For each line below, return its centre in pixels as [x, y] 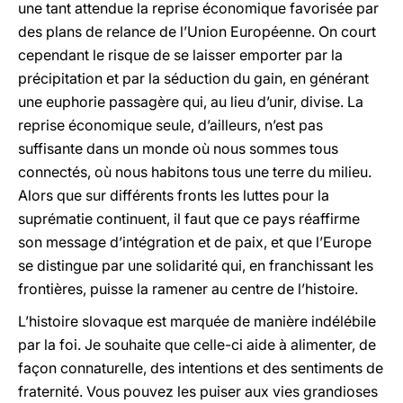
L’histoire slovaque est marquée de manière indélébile [197, 321]
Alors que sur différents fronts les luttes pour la [174, 195]
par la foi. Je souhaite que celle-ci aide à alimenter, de [197, 345]
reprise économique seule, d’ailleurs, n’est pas [170, 125]
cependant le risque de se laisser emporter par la [180, 55]
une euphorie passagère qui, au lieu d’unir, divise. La [191, 102]
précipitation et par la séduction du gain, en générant [193, 78]
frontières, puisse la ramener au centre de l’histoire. [188, 289]
